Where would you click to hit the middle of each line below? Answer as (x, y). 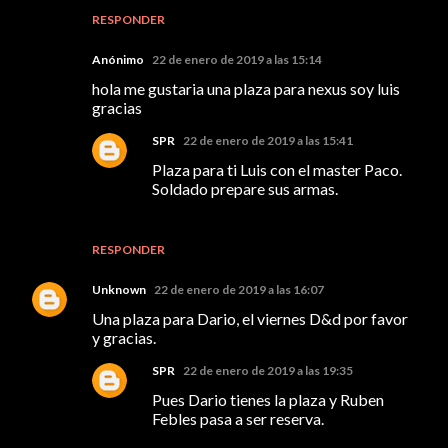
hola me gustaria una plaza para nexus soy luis (246, 88)
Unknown (119, 289)
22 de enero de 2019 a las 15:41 (268, 140)
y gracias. (124, 337)
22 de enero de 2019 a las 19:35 (268, 370)
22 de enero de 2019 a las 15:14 (237, 59)
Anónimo (118, 59)
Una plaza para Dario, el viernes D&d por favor (250, 318)
